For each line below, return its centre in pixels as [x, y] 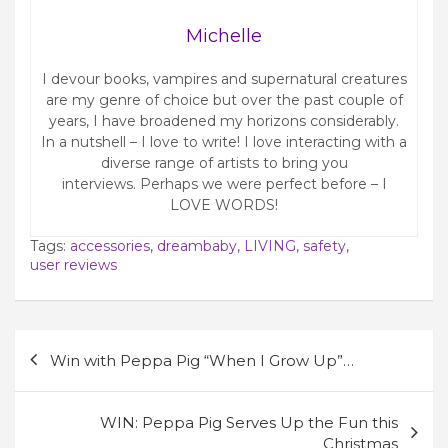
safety [324, 245]
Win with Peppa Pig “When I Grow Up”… [202, 360]
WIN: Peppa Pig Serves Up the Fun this [249, 422]
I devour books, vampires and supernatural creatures [224, 78]
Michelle [224, 35]
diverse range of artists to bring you [224, 162]
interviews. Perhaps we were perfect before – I [224, 183]
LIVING [270, 245]
